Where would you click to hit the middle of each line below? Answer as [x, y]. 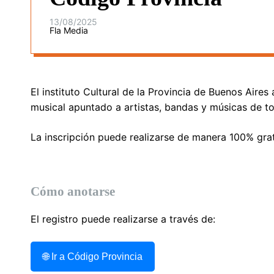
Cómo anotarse [73, 191]
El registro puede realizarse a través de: [123, 219]
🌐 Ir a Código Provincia [93, 256]
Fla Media [69, 30]
